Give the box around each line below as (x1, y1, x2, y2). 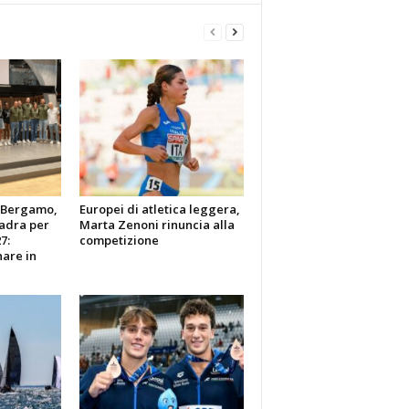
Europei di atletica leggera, (79, 201, 240, 218)
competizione (79, 232, 159, 249)
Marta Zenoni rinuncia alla (79, 216, 235, 234)
